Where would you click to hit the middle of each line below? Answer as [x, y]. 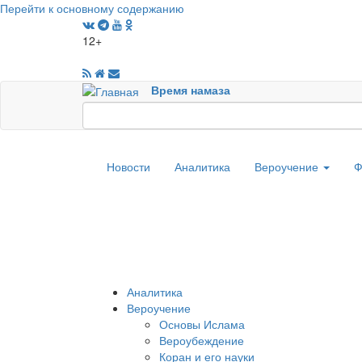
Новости [128, 166]
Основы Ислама [202, 324]
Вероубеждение [202, 340]
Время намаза [191, 90]
